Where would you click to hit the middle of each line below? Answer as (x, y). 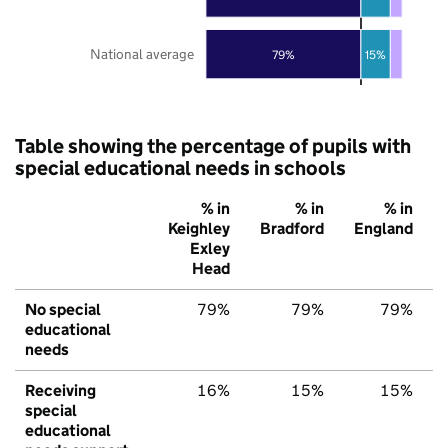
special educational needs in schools (180, 167)
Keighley (199, 228)
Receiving (60, 390)
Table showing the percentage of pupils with (213, 145)
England (383, 228)
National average (142, 53)
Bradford (292, 228)
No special (63, 309)
